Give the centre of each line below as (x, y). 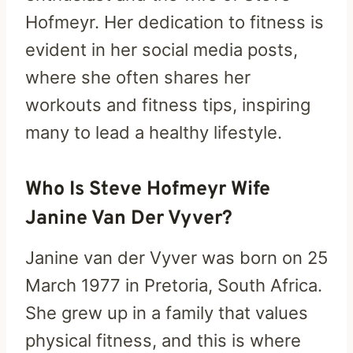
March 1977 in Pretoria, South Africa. (174, 285)
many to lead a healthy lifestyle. (156, 132)
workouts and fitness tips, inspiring (168, 104)
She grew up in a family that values (167, 312)
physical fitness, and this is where (163, 340)
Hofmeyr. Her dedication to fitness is (175, 22)
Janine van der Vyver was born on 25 (176, 257)
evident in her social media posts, (162, 49)
